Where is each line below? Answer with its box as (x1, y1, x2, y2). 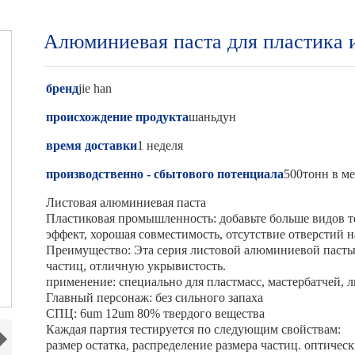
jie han (78, 82, 113, 95)
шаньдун (189, 110, 237, 124)
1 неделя (137, 139, 184, 152)
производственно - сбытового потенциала (46, 167, 284, 181)
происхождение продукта (46, 110, 189, 124)
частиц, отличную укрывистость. (46, 259, 227, 273)
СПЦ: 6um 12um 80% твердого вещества (46, 307, 265, 320)
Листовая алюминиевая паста (46, 196, 207, 209)
